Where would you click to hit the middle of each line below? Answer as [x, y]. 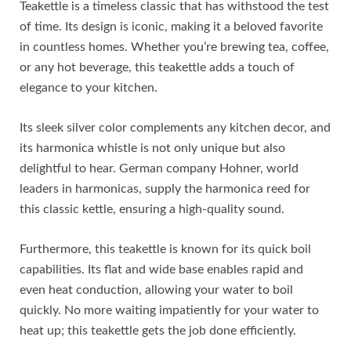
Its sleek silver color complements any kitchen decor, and [175, 128]
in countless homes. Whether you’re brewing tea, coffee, [174, 47]
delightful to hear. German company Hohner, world [159, 169]
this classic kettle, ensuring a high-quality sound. [152, 210]
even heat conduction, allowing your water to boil [156, 290]
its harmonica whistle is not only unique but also [152, 148]
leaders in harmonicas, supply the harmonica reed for [165, 189]
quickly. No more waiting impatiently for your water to [169, 311]
